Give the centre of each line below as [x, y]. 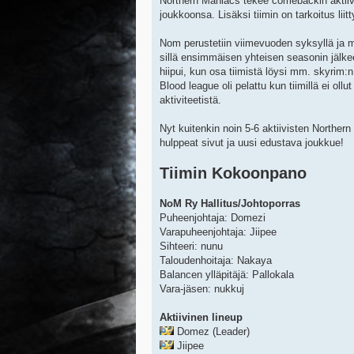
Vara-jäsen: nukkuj [202, 289]
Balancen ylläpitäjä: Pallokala [227, 275]
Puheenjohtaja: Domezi [213, 218]
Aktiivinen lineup [201, 318]
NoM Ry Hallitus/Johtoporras [230, 204]
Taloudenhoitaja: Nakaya [216, 261]
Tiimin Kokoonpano [233, 173]
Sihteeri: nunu [191, 247]
